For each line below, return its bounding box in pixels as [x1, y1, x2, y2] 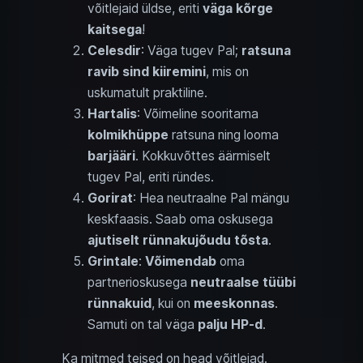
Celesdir [88, 43, 141, 59]
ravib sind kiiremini [88, 64, 206, 80]
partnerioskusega [88, 275, 190, 291]
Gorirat [88, 190, 133, 207]
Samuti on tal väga [88, 317, 198, 333]
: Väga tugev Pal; [141, 43, 241, 59]
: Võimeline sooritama [137, 106, 258, 122]
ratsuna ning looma [169, 127, 279, 143]
